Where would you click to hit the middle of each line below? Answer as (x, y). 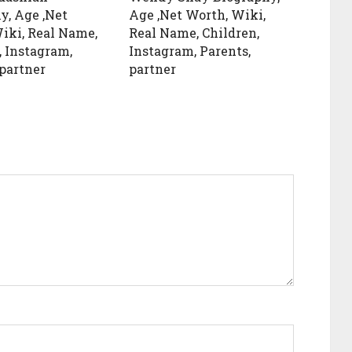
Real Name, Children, (194, 33)
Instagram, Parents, (189, 51)
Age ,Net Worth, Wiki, (197, 15)
